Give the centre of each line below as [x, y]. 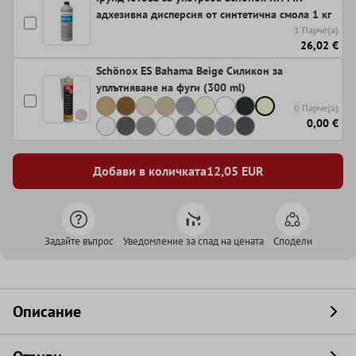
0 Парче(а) [316, 107]
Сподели [292, 241]
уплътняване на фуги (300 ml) [171, 87]
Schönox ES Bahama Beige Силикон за [190, 70]
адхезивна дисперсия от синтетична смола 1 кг [214, 14]
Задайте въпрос [79, 241]
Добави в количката [149, 171]
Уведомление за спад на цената [193, 241]
